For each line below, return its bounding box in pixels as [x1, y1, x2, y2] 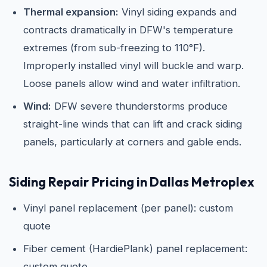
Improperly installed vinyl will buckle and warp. [23, 59, 244, 72]
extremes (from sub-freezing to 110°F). [23, 41, 205, 54]
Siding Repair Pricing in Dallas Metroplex [9, 173, 254, 190]
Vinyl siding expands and [119, 5, 237, 18]
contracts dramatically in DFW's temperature [23, 23, 233, 36]
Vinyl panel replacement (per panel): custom [23, 201, 233, 214]
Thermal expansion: [23, 5, 119, 18]
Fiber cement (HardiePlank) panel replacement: [23, 242, 247, 254]
